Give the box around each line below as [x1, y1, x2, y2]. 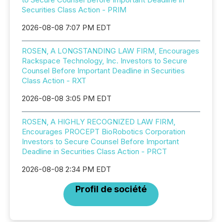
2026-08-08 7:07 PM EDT [22, 23, 111, 32]
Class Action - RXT [22, 76, 86, 85]
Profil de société [75, 184, 147, 194]
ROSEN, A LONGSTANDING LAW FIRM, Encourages [22, 46, 199, 55]
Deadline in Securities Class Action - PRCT [22, 147, 167, 156]
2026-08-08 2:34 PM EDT [22, 165, 111, 174]
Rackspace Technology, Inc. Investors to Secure [22, 56, 187, 65]
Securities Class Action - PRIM [22, 5, 126, 14]
